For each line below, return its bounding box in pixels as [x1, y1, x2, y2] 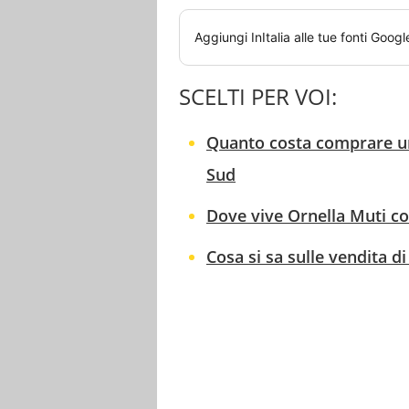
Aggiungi [194, 29, 251, 46]
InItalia [251, 29, 290, 46]
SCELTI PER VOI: [179, 81, 337, 112]
